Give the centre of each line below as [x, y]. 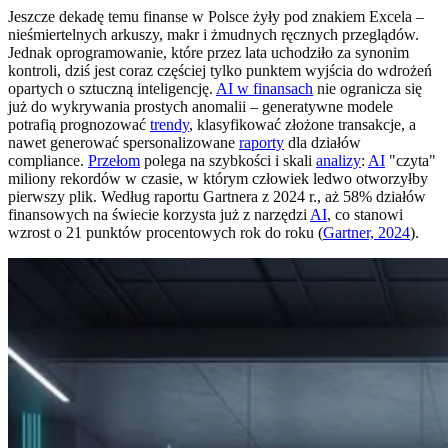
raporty [261, 143]
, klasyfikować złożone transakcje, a [302, 125]
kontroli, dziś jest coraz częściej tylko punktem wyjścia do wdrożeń [220, 71]
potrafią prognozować [79, 125]
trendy [169, 125]
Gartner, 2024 [366, 233]
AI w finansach [264, 89]
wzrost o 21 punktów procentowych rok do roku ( [165, 233]
